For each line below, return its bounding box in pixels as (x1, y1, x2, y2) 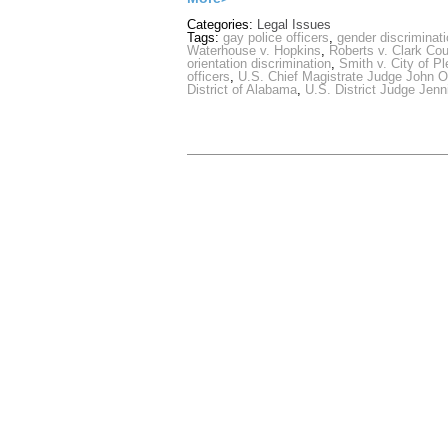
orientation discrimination (187, 56, 331, 72)
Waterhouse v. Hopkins (187, 43, 321, 59)
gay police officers (223, 30, 329, 46)
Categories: (187, 17, 257, 33)
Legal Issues (257, 17, 331, 33)
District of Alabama (187, 82, 297, 98)
